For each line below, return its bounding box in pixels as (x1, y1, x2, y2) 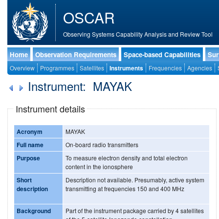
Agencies (187, 64, 212, 72)
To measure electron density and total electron (66, 153, 188, 162)
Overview (10, 64, 35, 72)
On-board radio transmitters (66, 140, 138, 149)
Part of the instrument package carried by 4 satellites (66, 206, 204, 215)
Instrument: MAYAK (28, 77, 135, 94)
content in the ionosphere (66, 162, 133, 171)
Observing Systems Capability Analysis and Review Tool (63, 30, 213, 38)
